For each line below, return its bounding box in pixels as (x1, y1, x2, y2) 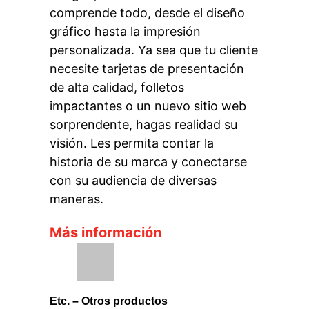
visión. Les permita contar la (49, 136, 214, 151)
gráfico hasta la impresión (49, 24, 201, 39)
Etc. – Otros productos (49, 295, 168, 307)
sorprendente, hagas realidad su (49, 117, 237, 132)
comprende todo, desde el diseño (49, 6, 245, 21)
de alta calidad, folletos (49, 80, 184, 95)
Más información (49, 224, 161, 241)
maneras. (49, 192, 103, 207)
